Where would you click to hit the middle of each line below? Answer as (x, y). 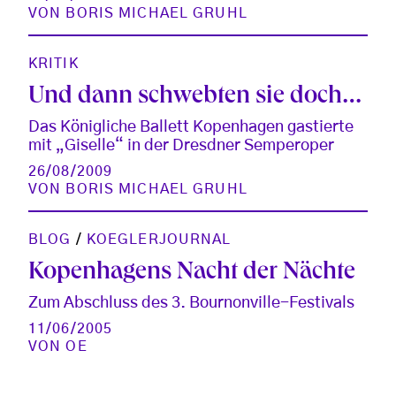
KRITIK (53, 63)
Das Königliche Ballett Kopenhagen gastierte (191, 127)
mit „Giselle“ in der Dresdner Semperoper (181, 145)
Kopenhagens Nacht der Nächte (192, 273)
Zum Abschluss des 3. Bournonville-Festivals (191, 303)
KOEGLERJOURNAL (159, 239)
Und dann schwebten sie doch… (195, 97)
